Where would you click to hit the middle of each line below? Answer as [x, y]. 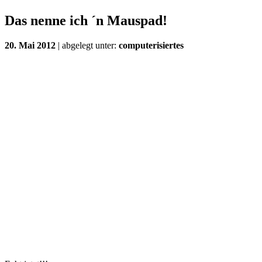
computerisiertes [151, 45]
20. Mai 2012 [30, 45]
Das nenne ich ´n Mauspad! [86, 20]
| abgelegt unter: [87, 45]
